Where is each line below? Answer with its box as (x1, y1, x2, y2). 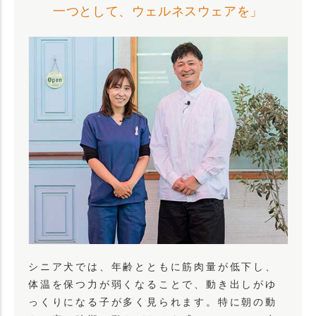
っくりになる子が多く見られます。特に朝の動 (28, 296, 277, 308)
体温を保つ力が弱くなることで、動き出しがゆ (28, 279, 277, 291)
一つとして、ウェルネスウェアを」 (53, 4, 263, 19)
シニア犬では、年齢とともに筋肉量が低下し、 (28, 261, 277, 273)
